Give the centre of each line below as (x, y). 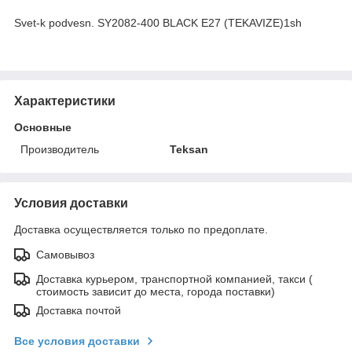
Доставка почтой (79, 310)
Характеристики (65, 101)
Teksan (189, 149)
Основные (43, 127)
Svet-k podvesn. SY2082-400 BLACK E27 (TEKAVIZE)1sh (158, 22)
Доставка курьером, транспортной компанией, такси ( (174, 279)
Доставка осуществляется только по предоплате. (141, 229)
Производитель (60, 149)
